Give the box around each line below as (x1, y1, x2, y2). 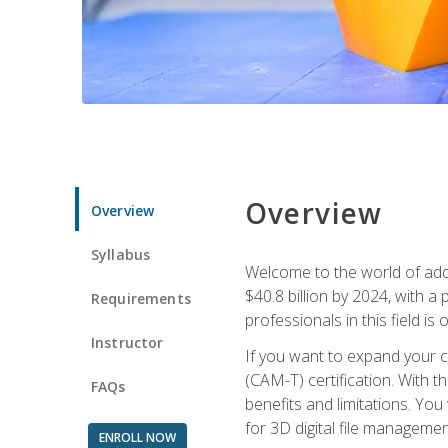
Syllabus (91, 244, 151, 264)
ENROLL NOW (98, 428, 176, 446)
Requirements (91, 288, 191, 308)
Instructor (91, 332, 164, 352)
